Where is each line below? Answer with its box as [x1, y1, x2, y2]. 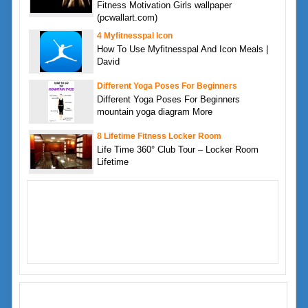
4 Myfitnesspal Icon [96, 30, 173, 41]
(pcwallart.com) [96, 12, 157, 23]
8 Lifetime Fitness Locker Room [96, 131, 221, 141]
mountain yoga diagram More [96, 106, 212, 117]
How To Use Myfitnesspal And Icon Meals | [96, 43, 268, 54]
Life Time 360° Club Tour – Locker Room [96, 144, 258, 155]
